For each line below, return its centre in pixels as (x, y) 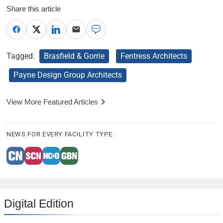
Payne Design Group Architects (68, 75)
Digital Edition (39, 204)
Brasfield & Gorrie (74, 56)
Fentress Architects (154, 56)
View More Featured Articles (52, 102)
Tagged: (22, 56)
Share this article (34, 8)
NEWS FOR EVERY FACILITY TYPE (59, 134)
